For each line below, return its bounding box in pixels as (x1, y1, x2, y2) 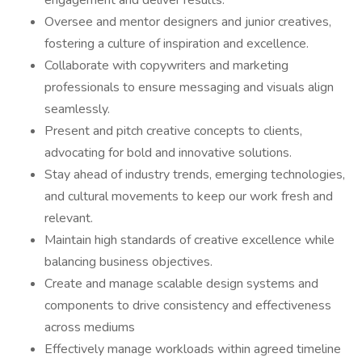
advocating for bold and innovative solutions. (44, 144, 292, 162)
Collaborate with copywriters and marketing (44, 57, 288, 74)
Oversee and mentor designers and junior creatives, (44, 13, 331, 31)
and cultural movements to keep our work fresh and (44, 187, 333, 205)
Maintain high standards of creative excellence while (44, 231, 335, 249)
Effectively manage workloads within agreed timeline (44, 340, 341, 358)
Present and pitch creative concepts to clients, (44, 122, 302, 140)
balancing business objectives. (44, 253, 213, 271)
